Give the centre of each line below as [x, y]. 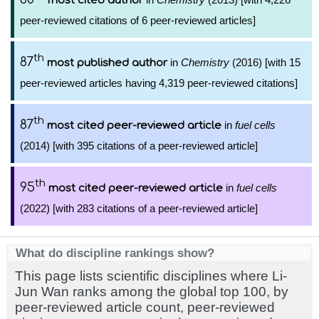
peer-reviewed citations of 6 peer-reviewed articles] [138, 20]
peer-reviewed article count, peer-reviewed [145, 307]
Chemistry [205, 62]
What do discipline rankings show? [115, 253]
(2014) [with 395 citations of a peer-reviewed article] [139, 146]
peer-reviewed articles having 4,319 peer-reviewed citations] [159, 83]
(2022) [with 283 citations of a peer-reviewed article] [139, 208]
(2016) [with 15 [265, 62]
